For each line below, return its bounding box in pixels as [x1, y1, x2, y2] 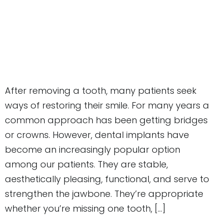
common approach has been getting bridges [5, 114, 208, 127]
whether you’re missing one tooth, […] [5, 202, 165, 215]
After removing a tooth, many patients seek [5, 84, 196, 97]
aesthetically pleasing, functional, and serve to [5, 173, 209, 186]
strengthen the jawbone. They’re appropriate [5, 188, 203, 200]
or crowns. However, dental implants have [5, 129, 189, 141]
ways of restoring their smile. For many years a [5, 99, 209, 112]
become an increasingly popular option [5, 143, 180, 156]
